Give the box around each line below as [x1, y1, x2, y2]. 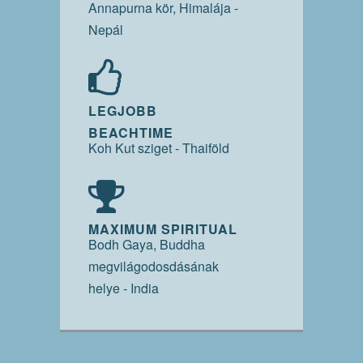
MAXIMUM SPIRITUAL [88, 220, 237, 239]
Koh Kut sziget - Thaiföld [88, 139, 229, 158]
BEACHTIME [88, 123, 173, 143]
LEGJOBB [88, 101, 157, 121]
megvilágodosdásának [88, 257, 219, 276]
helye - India [88, 279, 159, 298]
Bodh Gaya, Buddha [88, 235, 205, 254]
